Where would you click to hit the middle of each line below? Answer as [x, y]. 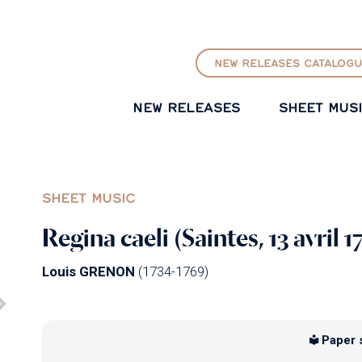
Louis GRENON [88, 271]
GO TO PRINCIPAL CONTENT [180, 13]
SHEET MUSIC [88, 197]
